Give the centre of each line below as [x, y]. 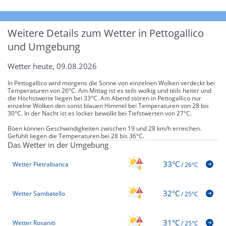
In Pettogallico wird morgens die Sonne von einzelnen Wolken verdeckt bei [111, 83]
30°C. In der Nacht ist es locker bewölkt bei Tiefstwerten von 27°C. [100, 113]
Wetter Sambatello [39, 194]
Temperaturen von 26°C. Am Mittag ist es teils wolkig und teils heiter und [109, 90]
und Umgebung [44, 46]
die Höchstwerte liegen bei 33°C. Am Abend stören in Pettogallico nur [104, 98]
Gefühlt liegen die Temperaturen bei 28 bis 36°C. [76, 136]
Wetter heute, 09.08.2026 [52, 66]
